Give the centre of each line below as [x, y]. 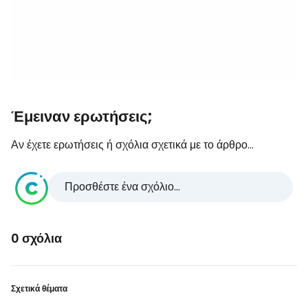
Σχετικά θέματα [39, 288]
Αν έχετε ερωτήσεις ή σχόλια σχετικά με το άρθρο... [132, 144]
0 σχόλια [36, 238]
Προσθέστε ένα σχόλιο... [122, 186]
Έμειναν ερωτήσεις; [82, 116]
